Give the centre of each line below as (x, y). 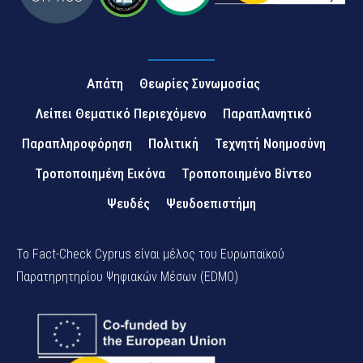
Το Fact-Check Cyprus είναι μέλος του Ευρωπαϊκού (150, 254)
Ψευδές (128, 204)
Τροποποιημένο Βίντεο (247, 174)
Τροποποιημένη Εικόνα (100, 174)
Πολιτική (173, 144)
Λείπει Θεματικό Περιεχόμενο (121, 114)
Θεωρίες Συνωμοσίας (200, 84)
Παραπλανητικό (267, 114)
